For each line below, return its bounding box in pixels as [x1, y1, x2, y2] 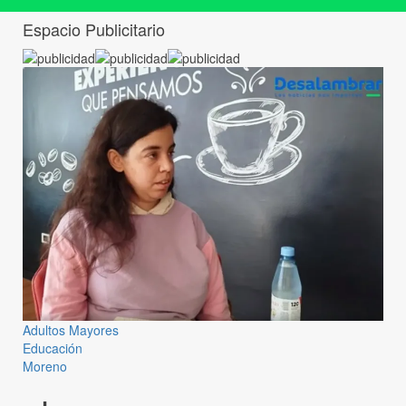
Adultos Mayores [23, 321, 119, 340]
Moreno [23, 357, 67, 376]
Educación [23, 339, 82, 358]
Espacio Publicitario [23, 16, 165, 41]
